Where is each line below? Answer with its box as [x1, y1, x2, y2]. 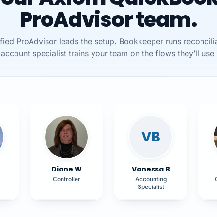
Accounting [135, 175, 167, 183]
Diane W [51, 164, 82, 174]
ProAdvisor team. [20, 5, 197, 34]
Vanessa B [131, 164, 170, 174]
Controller [52, 175, 80, 183]
